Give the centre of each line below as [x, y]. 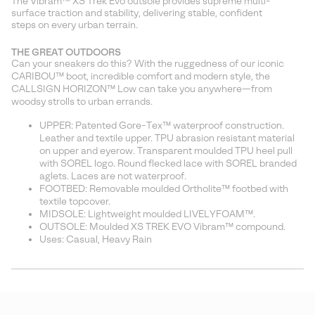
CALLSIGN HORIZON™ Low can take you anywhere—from [142, 89]
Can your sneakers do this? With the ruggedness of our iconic [148, 64]
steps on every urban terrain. [75, 25]
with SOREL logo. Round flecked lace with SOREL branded [168, 164]
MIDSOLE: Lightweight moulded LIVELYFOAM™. [147, 214]
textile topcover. [75, 202]
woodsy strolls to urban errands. [82, 102]
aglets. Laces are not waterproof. [113, 176]
